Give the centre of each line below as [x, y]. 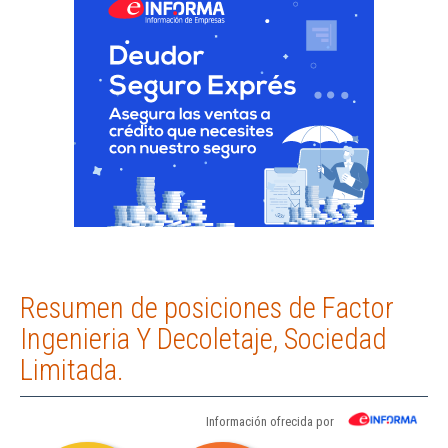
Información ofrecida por [270, 422]
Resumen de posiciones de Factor [207, 308]
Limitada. [72, 370]
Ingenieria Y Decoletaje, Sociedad [203, 339]
